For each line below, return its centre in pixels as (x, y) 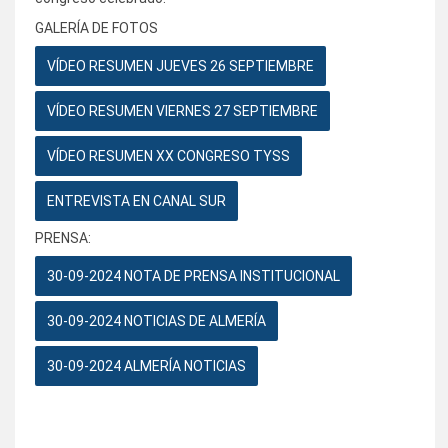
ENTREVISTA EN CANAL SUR (136, 200)
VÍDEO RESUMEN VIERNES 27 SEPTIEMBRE (182, 110)
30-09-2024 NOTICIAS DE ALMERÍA (156, 320)
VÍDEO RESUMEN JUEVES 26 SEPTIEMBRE (180, 65)
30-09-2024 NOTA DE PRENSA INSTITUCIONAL (193, 275)
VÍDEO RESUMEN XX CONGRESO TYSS (168, 155)
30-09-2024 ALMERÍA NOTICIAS (146, 365)
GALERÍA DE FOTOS (98, 27)
